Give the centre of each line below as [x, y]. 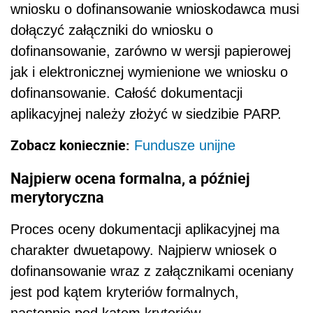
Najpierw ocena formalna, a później [130, 178]
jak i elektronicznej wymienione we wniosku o [149, 72]
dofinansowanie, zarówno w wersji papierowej [151, 51]
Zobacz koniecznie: [70, 145]
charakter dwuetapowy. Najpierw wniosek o [144, 250]
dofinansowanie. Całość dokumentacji [126, 93]
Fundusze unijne [185, 145]
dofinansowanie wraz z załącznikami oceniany [152, 271]
